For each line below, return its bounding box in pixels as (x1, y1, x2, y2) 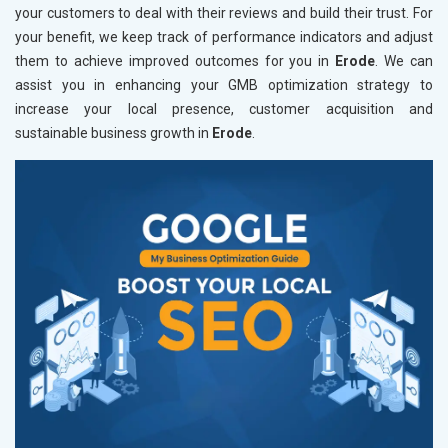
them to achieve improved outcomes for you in (15, 53, 336, 70)
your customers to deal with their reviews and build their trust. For (15, 5, 433, 22)
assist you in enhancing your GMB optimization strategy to (15, 77, 433, 94)
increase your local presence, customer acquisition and (15, 101, 433, 118)
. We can (375, 53, 434, 70)
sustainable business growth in (15, 125, 212, 142)
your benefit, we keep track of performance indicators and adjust (15, 29, 433, 46)
